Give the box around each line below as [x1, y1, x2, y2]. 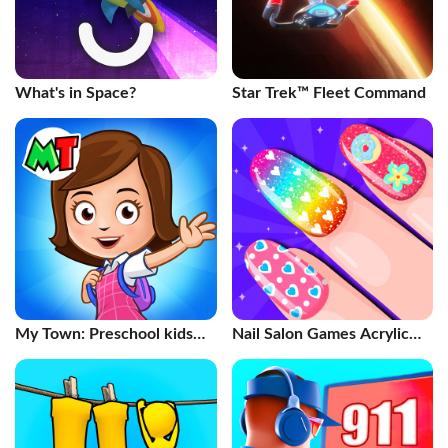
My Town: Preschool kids [15, 325, 193, 342]
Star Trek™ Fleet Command [231, 85, 426, 101]
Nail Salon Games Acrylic [231, 325, 409, 342]
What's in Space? [15, 85, 136, 101]
